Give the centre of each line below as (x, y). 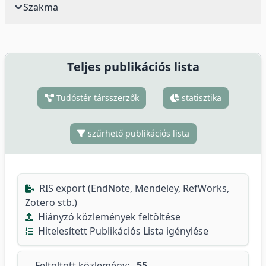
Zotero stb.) (51, 202)
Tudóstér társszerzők (96, 98)
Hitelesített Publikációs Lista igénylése (122, 231)
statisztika (200, 98)
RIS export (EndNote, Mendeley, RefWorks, (133, 188)
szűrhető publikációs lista (137, 133)
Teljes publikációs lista (133, 67)
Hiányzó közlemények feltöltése (108, 217)
